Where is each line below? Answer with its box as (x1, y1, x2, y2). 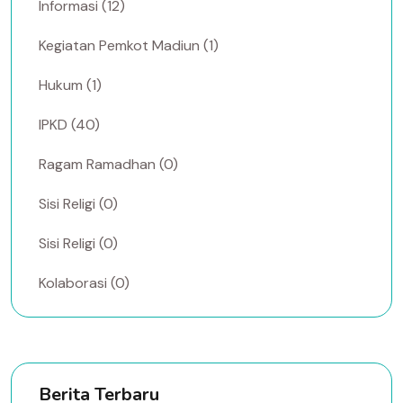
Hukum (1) (39, 75, 102, 94)
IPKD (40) (39, 114, 100, 134)
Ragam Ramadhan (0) (39, 154, 178, 174)
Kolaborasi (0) (39, 273, 130, 292)
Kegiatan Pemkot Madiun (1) (39, 35, 219, 55)
